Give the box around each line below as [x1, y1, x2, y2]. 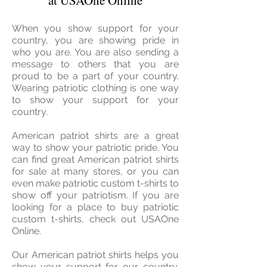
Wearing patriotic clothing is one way [12, 82, 179, 94]
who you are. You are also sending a [12, 46, 179, 58]
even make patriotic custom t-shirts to [12, 178, 179, 190]
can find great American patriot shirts [12, 154, 179, 166]
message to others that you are [12, 58, 179, 70]
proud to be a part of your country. [12, 70, 179, 82]
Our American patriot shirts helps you [12, 249, 179, 261]
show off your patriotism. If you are [12, 190, 179, 201]
